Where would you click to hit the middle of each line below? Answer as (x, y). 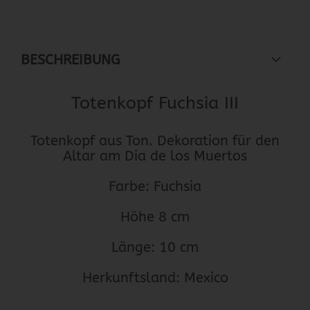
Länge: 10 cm (155, 247)
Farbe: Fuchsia (155, 186)
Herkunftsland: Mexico (155, 278)
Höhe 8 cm (155, 217)
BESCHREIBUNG (70, 60)
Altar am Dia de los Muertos (155, 156)
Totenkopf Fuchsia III (155, 103)
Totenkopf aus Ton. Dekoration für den (155, 141)
